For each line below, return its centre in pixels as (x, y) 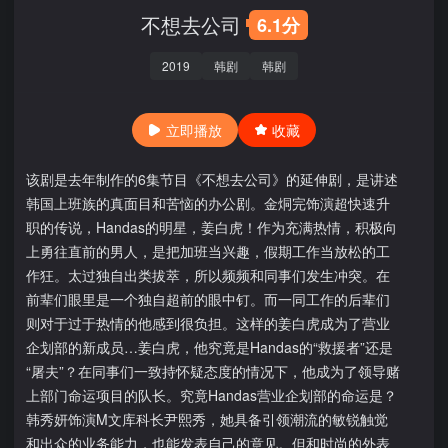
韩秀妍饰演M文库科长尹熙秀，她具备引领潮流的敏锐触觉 (207, 419)
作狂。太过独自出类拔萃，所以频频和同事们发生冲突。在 (208, 275)
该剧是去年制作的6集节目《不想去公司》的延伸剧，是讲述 (212, 179)
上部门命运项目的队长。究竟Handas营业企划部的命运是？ (211, 395)
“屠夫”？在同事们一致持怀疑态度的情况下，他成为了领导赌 (213, 371)
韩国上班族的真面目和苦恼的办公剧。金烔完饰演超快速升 (208, 203)
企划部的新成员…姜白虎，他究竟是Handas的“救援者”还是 (209, 347)
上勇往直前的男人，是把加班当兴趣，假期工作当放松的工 (208, 251)
